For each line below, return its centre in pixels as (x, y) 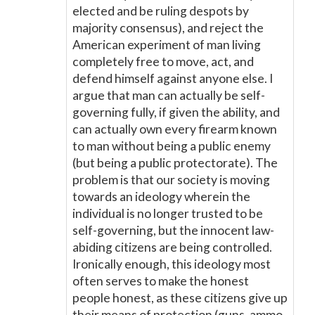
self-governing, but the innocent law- (173, 230)
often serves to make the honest (161, 281)
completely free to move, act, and (163, 62)
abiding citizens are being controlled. (172, 247)
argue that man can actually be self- (169, 95)
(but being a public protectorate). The (175, 163)
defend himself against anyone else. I (173, 78)
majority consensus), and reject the (168, 28)
